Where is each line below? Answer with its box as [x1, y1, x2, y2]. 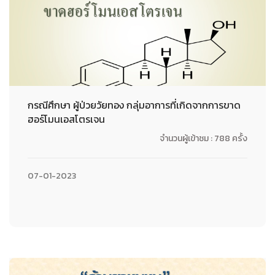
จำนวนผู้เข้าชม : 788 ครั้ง [160, 132, 247, 145]
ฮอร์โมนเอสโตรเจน [28, 112, 105, 126]
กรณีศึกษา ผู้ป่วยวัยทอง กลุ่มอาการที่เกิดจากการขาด [28, 98, 241, 112]
